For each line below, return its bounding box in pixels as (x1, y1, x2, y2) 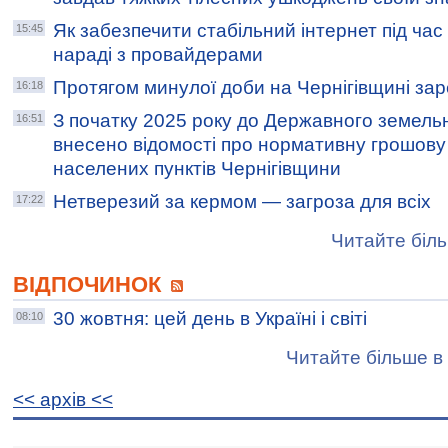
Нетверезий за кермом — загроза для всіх (53, 191, 431, 212)
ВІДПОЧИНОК (13, 272, 167, 297)
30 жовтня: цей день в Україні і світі (53, 308, 367, 329)
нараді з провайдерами (53, 44, 263, 65)
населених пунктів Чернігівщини (53, 158, 341, 179)
